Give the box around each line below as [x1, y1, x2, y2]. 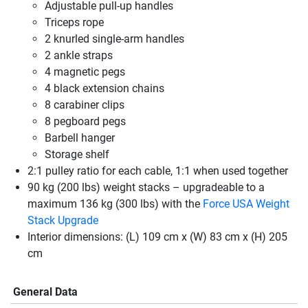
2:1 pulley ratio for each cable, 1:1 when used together [27, 164, 288, 178]
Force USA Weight [203, 197, 289, 211]
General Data [13, 285, 78, 299]
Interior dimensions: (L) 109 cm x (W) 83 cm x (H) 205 [27, 230, 287, 244]
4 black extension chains [45, 82, 164, 96]
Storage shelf [45, 148, 109, 162]
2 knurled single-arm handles [45, 32, 184, 46]
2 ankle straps [45, 49, 113, 63]
